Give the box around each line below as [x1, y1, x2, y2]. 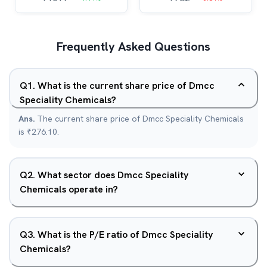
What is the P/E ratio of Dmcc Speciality [38, 228, 213, 241]
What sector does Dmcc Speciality [38, 169, 188, 181]
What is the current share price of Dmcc [38, 79, 215, 92]
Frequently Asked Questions [57, 39, 210, 54]
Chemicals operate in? [20, 183, 118, 195]
